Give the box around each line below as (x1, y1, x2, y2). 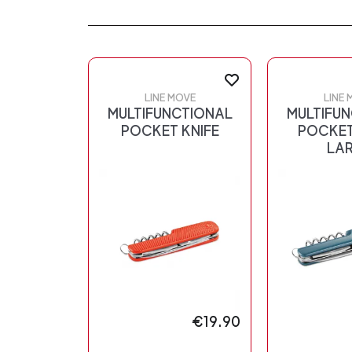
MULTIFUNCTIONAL (107, 105, 233, 123)
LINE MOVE (144, 92, 196, 104)
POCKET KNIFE (120, 123, 219, 140)
